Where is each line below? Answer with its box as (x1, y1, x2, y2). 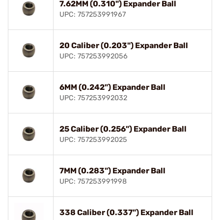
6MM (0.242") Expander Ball (59, 82, 165, 92)
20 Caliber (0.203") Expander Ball (59, 40, 188, 50)
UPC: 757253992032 (59, 93, 127, 102)
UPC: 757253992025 (59, 135, 127, 144)
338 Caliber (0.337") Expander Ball (59, 207, 193, 217)
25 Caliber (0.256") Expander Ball (59, 124, 187, 134)
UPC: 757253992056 (59, 52, 128, 60)
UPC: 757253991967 (59, 10, 126, 19)
